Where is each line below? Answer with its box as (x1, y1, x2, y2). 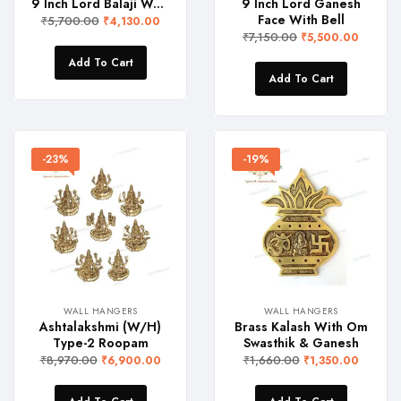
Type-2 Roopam (52, 333, 149, 352)
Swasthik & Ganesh (243, 333, 359, 352)
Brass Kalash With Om (234, 317, 368, 336)
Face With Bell (257, 10, 345, 29)
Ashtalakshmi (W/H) (39, 317, 161, 336)
